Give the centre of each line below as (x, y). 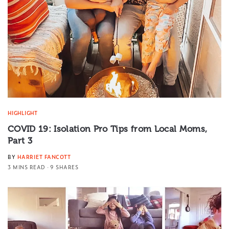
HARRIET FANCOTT (44, 156)
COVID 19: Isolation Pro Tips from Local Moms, (108, 129)
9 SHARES (64, 167)
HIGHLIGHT (22, 112)
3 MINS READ (27, 167)
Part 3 (20, 140)
